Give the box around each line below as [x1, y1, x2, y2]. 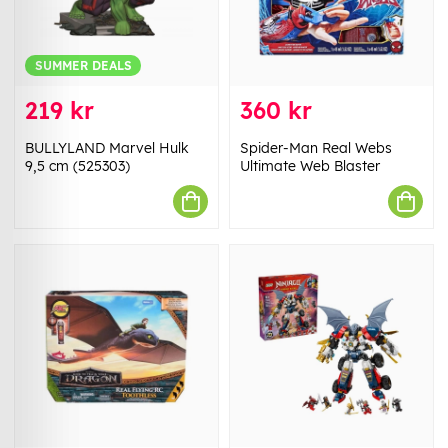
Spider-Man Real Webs [240, 139, 392, 158]
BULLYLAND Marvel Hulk [25, 139, 189, 158]
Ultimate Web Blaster [240, 157, 380, 176]
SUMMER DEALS [34, 58, 132, 74]
